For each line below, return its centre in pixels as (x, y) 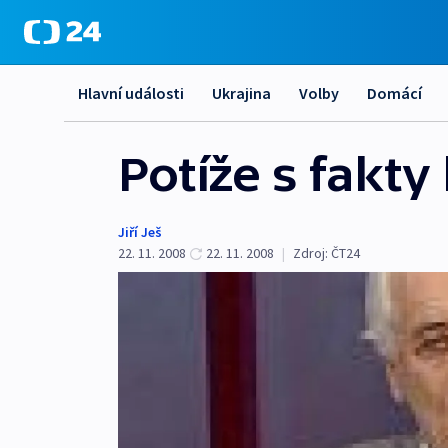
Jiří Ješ (140, 232)
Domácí (394, 93)
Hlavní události (131, 93)
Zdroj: (310, 253)
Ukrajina (241, 93)
